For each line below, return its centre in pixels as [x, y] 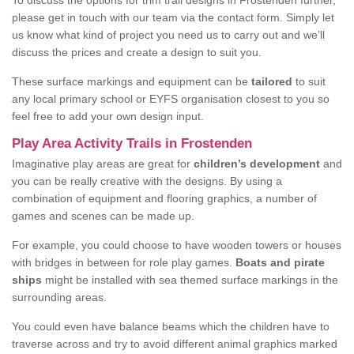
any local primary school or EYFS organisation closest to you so [171, 99]
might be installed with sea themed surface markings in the [190, 280]
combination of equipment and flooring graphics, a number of [164, 198]
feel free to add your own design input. [108, 116]
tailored [272, 81]
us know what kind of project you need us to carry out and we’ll [168, 35]
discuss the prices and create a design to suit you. [137, 52]
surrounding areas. [59, 297]
